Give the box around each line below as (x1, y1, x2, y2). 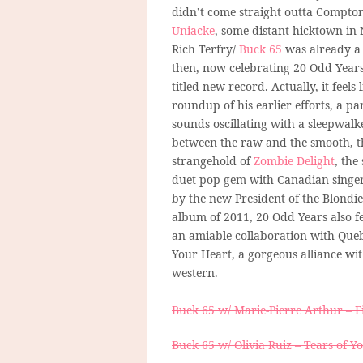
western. (172, 264, 218, 280)
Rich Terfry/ (172, 41, 239, 57)
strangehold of (172, 152, 254, 169)
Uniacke (172, 22, 215, 38)
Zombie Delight (254, 152, 335, 169)
